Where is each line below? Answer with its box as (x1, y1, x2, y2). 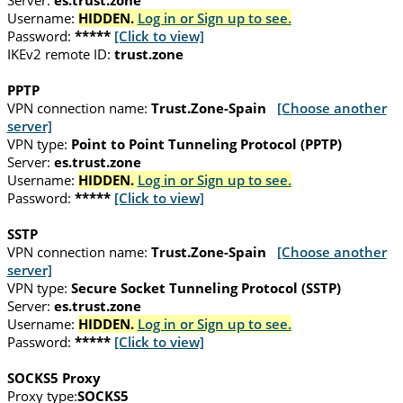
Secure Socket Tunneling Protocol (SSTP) (70, 279, 341, 298)
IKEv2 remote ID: (6, 45, 111, 64)
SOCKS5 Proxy (6, 369, 101, 388)
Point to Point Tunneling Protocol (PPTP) (70, 135, 342, 154)
